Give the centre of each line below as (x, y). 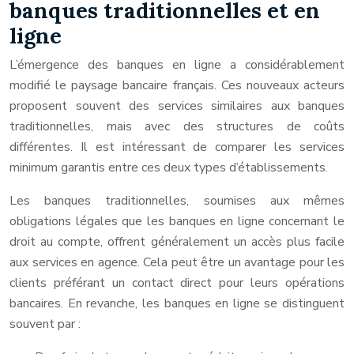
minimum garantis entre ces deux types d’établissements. (169, 168)
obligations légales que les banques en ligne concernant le (177, 221)
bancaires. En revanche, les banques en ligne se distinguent (177, 303)
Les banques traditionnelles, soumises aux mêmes (177, 201)
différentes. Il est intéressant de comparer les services (177, 147)
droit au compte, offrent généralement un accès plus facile (177, 242)
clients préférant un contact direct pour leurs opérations (177, 283)
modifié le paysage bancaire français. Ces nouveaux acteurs (177, 85)
